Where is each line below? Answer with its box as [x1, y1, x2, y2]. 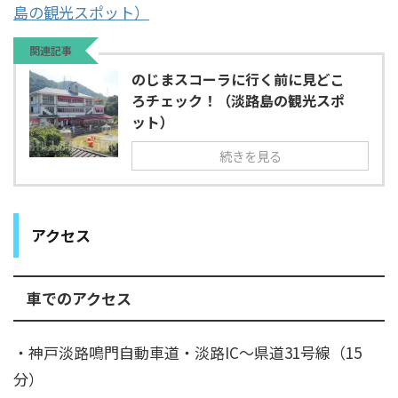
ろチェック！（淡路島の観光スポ [131, 90, 345, 112]
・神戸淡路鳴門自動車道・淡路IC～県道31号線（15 [13, 341, 362, 364]
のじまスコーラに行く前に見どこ [131, 68, 345, 91]
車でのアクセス [27, 287, 131, 310]
